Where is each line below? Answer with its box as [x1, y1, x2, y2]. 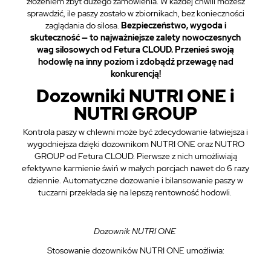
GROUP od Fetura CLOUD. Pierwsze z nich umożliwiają [34, 151, 237, 162]
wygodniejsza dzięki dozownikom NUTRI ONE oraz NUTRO [27, 139, 244, 149]
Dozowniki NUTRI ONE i [36, 84, 235, 108]
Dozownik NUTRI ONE [94, 226, 177, 237]
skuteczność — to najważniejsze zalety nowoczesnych [30, 32, 241, 43]
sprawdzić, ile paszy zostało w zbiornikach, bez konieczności [27, 8, 244, 19]
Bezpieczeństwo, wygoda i [119, 20, 226, 31]
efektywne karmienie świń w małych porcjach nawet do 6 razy [22, 163, 249, 174]
